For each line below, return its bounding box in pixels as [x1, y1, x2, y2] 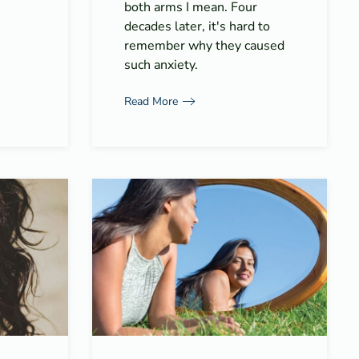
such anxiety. [123, 56, 198, 75]
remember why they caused [123, 37, 284, 55]
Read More [123, 93, 178, 109]
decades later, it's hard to [123, 18, 270, 36]
